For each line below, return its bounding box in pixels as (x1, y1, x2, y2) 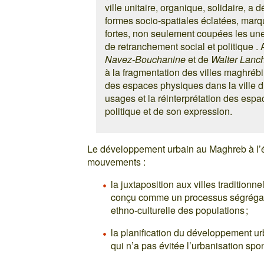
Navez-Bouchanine (105, 52, 186, 66)
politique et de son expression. (105, 104, 233, 118)
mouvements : (87, 154, 146, 169)
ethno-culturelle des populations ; (111, 203, 249, 217)
